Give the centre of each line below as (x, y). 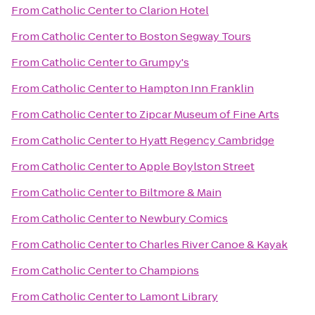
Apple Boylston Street (197, 166)
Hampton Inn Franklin (197, 88)
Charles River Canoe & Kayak (213, 244)
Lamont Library (179, 296)
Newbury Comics (184, 218)
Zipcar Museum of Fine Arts (209, 114)
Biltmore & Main (180, 192)
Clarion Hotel (174, 10)
